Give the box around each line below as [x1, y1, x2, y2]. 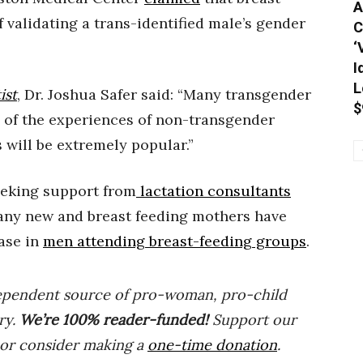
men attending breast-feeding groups [43, 232, 306, 251]
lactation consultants [136, 181, 291, 201]
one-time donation [147, 335, 277, 355]
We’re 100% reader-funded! [19, 310, 208, 330]
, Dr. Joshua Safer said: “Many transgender [17, 85, 311, 105]
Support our [207, 310, 297, 330]
